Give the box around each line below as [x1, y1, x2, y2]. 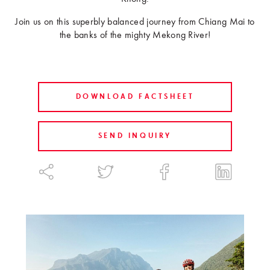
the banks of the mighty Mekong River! [59, 30, 211, 40]
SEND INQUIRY [98, 132, 172, 140]
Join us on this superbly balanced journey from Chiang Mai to [15, 17, 255, 27]
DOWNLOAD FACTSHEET [75, 93, 195, 101]
